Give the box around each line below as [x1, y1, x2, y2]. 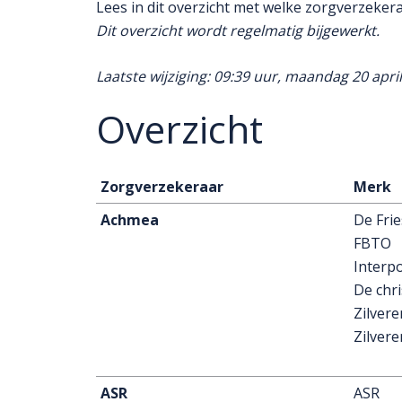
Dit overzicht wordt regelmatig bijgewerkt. [96, 21, 380, 40]
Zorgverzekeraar [100, 177, 223, 197]
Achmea [100, 210, 159, 230]
